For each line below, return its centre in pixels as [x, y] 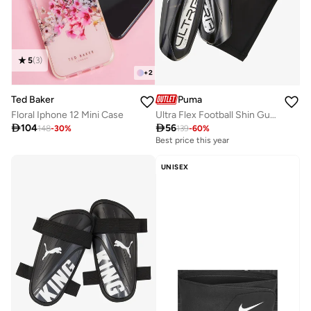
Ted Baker [33, 99]
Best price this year [193, 140]
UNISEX [175, 167]
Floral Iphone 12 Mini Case [67, 115]
